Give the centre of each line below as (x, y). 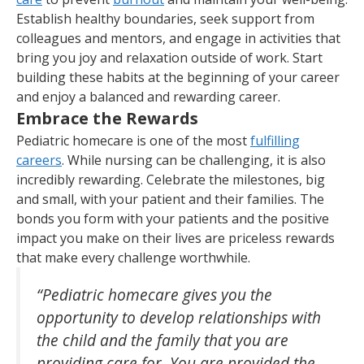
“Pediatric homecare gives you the (154, 295)
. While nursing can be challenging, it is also (194, 160)
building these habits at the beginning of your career (178, 78)
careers (39, 160)
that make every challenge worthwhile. (135, 258)
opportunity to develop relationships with (179, 318)
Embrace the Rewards (109, 119)
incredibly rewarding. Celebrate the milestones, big (171, 180)
